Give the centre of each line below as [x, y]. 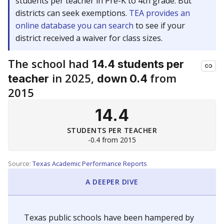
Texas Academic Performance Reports [90, 163]
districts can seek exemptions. [72, 13]
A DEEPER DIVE [112, 182]
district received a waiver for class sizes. [89, 38]
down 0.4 [123, 78]
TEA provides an [159, 13]
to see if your [160, 25]
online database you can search [75, 25]
